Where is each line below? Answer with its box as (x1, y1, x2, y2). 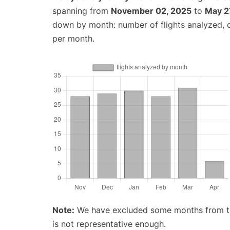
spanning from (52, 6, 111, 16)
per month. (52, 33, 94, 44)
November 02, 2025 (111, 6, 191, 16)
